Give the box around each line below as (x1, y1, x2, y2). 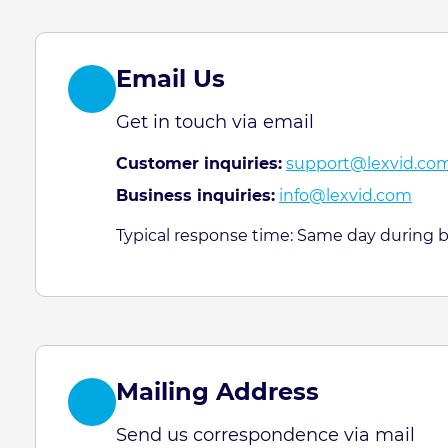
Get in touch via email (116, 111, 314, 133)
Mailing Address (116, 377, 319, 406)
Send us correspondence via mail (116, 424, 415, 446)
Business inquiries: (116, 186, 275, 205)
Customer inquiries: (116, 154, 282, 173)
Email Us (116, 64, 225, 93)
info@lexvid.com (279, 186, 412, 205)
